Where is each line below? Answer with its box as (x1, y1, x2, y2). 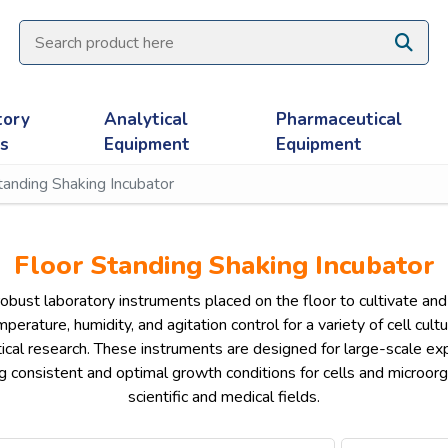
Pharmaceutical (275, 108, 402, 131)
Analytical (103, 108, 188, 131)
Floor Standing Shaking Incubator (13, 248, 435, 283)
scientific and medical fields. (128, 386, 320, 408)
